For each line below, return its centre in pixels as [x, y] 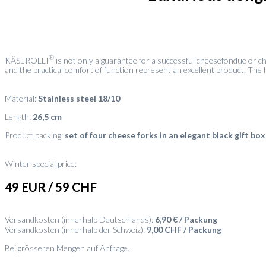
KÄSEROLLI [27, 60]
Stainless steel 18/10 [79, 99]
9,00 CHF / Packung [184, 230]
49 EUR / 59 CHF [51, 186]
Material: [21, 99]
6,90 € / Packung [186, 220]
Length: [19, 117]
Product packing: [35, 135]
